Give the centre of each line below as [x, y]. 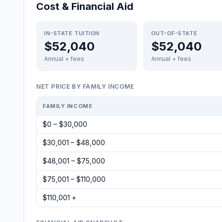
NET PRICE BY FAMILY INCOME [85, 86]
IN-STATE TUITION [72, 33]
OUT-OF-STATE [174, 33]
